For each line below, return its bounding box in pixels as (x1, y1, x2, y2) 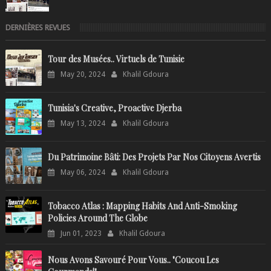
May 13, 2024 (60, 119, 105, 128)
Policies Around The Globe (47, 212, 148, 224)
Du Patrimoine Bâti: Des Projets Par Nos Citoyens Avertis (47, 151, 261, 163)
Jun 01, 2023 (60, 229, 102, 238)
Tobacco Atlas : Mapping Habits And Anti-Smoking (47, 200, 237, 212)
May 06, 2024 (60, 168, 105, 177)
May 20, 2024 (60, 70, 105, 79)
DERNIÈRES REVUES (5, 22, 70, 32)
